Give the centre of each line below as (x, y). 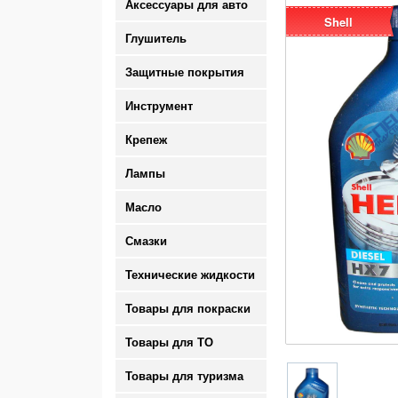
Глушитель (156, 39)
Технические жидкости (190, 275)
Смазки (146, 241)
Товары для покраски (188, 309)
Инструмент (159, 106)
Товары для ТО (169, 342)
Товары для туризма (184, 376)
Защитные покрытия (185, 72)
